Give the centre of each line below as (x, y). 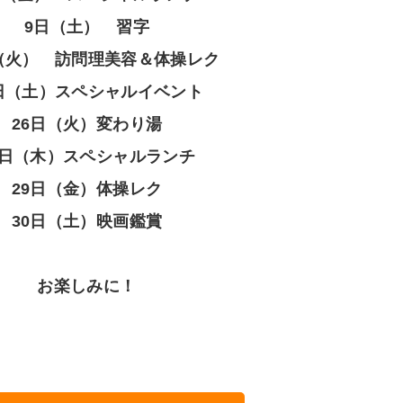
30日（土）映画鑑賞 (87, 221)
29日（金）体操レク (87, 189)
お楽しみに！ (87, 286)
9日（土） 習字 (87, 27)
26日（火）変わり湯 (87, 124)
